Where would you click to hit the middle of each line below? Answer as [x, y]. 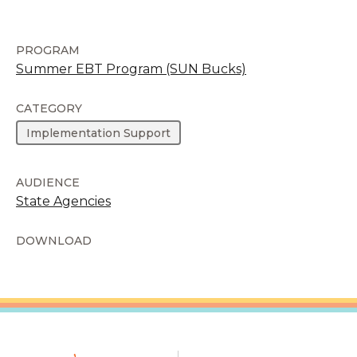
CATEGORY [49, 108]
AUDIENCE [48, 183]
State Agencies [63, 202]
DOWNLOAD [54, 241]
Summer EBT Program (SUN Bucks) [131, 69]
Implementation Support [99, 133]
